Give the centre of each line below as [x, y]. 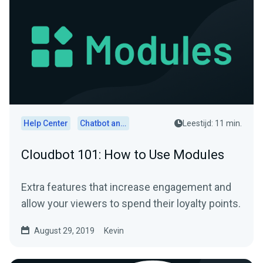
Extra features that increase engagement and [126, 187]
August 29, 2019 [64, 231]
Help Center [46, 123]
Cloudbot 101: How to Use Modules [123, 155]
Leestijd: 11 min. [212, 123]
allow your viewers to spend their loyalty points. [131, 203]
